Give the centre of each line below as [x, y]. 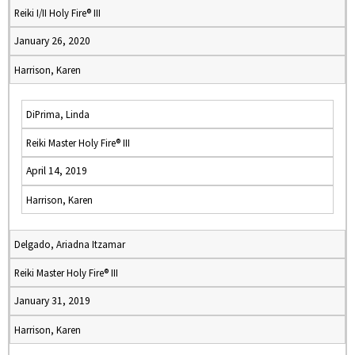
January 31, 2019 [52, 301]
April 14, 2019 [57, 171]
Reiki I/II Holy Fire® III [57, 13]
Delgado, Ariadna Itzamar [70, 244]
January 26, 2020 [52, 41]
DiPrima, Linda [58, 114]
